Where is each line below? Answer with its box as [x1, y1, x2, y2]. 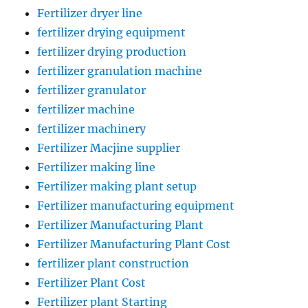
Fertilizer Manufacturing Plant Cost [37, 237, 231, 252]
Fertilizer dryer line [37, 6, 143, 21]
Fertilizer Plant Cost [37, 276, 146, 290]
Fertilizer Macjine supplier [37, 141, 181, 155]
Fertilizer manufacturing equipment [37, 199, 235, 213]
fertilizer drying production [37, 45, 187, 59]
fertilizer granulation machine [37, 64, 203, 78]
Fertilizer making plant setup [37, 179, 197, 194]
